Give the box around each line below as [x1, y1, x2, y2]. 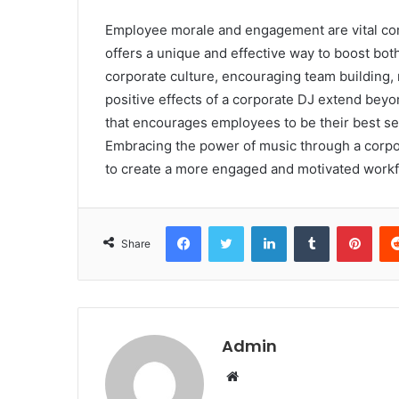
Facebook [200, 218, 255, 233]
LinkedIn [286, 218, 332, 233]
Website [238, 367, 289, 385]
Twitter [243, 218, 282, 233]
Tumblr [329, 218, 366, 233]
